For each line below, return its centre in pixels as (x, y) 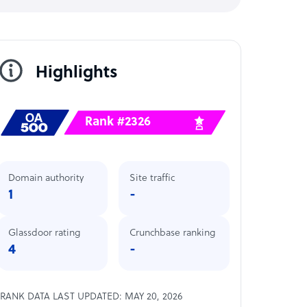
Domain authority (46, 178)
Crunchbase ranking (173, 233)
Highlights (76, 73)
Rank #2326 (118, 122)
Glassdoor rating (44, 233)
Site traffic (152, 178)
